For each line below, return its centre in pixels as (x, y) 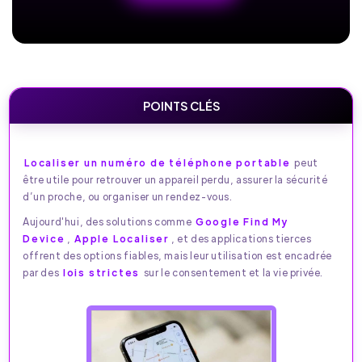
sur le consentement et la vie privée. (233, 272)
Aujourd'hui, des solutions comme (108, 221)
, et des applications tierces (242, 238)
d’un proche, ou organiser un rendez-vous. (128, 196)
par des (42, 272)
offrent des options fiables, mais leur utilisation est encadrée (177, 255)
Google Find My (242, 221)
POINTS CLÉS (181, 105)
